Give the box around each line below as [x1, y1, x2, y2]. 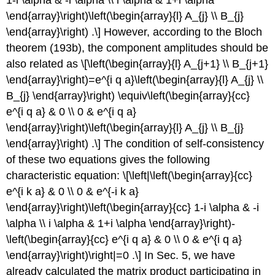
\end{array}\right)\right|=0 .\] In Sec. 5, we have [6, 249, 236, 261]
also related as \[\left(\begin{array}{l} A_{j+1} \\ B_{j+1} [6, 57, 269, 70]
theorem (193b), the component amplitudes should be [6, 41, 269, 54]
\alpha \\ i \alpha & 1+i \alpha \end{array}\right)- [6, 217, 236, 230]
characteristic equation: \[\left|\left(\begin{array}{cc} [6, 169, 253, 182]
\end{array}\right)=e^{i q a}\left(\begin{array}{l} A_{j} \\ [6, 73, 264, 86]
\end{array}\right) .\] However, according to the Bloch [6, 25, 263, 38]
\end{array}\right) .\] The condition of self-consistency [6, 137, 265, 150]
